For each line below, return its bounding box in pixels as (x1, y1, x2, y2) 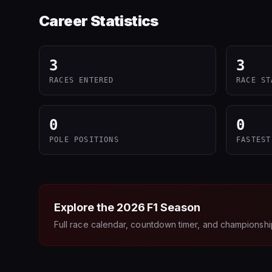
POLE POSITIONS (49, 135, 119, 144)
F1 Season (144, 201, 200, 214)
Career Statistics (39, 12, 158, 30)
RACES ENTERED (49, 76, 114, 84)
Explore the (54, 201, 117, 214)
